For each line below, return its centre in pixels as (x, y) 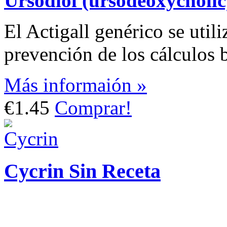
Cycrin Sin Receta (82, 171)
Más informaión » (75, 85)
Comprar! (93, 107)
